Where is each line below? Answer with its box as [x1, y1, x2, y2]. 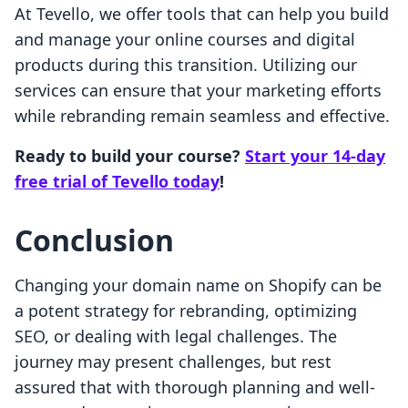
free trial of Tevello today [15, 170, 219, 193]
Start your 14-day [245, 145, 385, 168]
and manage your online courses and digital [15, 28, 355, 51]
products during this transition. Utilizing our [15, 54, 357, 76]
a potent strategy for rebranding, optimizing [15, 300, 357, 322]
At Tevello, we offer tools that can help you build [15, 3, 389, 25]
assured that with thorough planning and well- [15, 376, 375, 399]
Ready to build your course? [15, 145, 245, 168]
